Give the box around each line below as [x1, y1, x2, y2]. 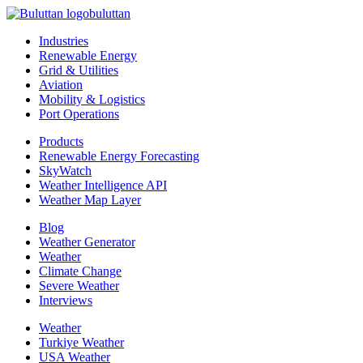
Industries [39, 34, 88, 49]
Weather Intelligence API [39, 178, 167, 193]
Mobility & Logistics [39, 92, 145, 107]
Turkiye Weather [39, 335, 124, 350]
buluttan [89, 6, 130, 21]
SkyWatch [39, 164, 92, 178]
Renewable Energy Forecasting [39, 149, 199, 164]
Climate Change [39, 264, 122, 279]
